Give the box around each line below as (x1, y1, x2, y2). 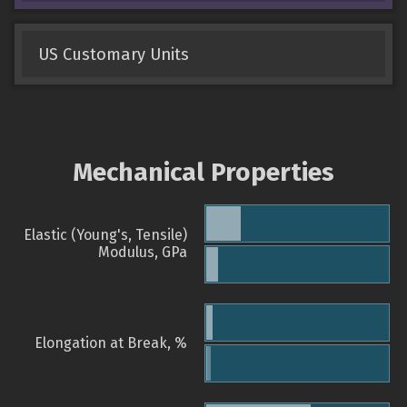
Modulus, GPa (98, 243, 187, 262)
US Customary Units (37, 44, 189, 65)
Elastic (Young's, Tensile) (24, 226, 187, 244)
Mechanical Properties (73, 157, 334, 188)
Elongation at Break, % (35, 334, 187, 352)
